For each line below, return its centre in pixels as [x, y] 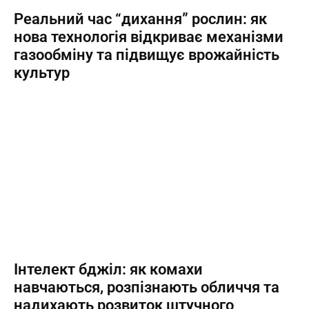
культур [42, 73]
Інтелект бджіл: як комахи [108, 269]
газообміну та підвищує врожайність [147, 55]
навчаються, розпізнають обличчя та [147, 287]
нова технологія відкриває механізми [149, 37]
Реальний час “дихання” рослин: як [140, 19]
